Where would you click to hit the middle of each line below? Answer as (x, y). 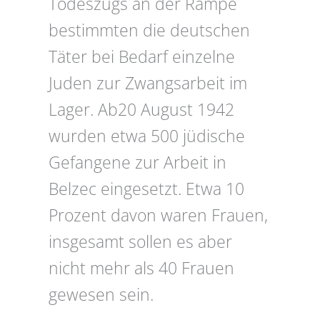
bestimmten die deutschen (149, 31)
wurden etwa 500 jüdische (147, 136)
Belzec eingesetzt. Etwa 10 (146, 189)
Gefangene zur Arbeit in (137, 163)
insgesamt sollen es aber (140, 242)
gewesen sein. (101, 295)
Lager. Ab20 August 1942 (141, 110)
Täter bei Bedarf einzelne (142, 57)
